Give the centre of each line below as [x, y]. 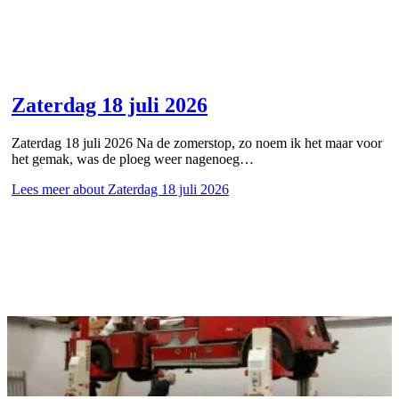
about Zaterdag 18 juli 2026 [149, 189]
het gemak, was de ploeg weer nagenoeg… [133, 159]
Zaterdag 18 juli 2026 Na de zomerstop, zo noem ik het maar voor [197, 142]
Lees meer [41, 189]
